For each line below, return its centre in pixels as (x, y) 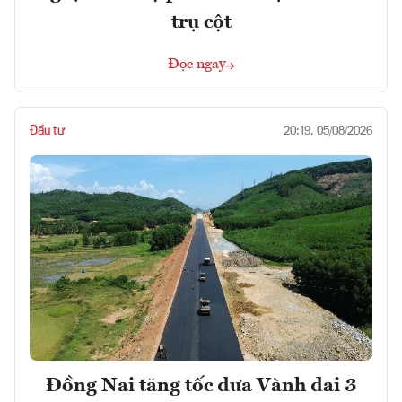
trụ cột (201, 23)
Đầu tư (48, 131)
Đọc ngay (197, 65)
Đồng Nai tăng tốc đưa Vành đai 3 (201, 386)
